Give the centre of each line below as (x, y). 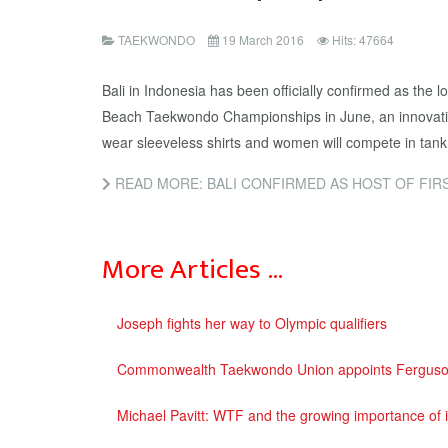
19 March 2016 (263, 39)
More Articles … (192, 269)
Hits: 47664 (363, 39)
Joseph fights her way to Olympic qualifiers (252, 322)
